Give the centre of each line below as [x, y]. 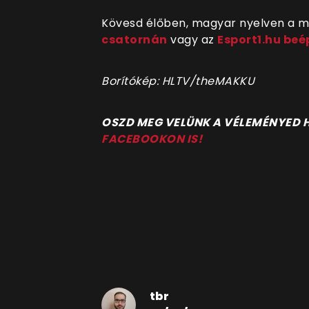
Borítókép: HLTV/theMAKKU [178, 81]
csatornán [134, 39]
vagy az [192, 39]
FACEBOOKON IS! [152, 139]
